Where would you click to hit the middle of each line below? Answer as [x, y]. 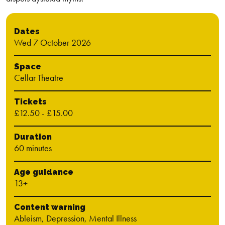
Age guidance [44, 172]
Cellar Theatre [39, 78]
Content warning [50, 207]
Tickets [30, 102]
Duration [33, 137]
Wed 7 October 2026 [52, 42]
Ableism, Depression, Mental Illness [75, 218]
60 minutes [33, 148]
